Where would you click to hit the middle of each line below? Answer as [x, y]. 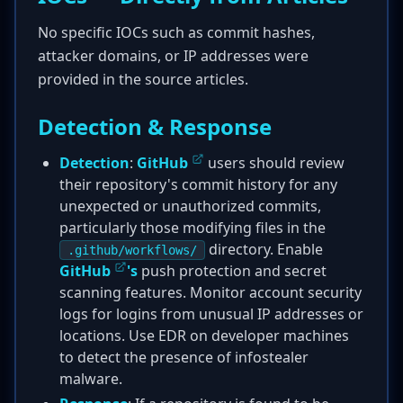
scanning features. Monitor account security [210, 292]
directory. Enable [264, 249]
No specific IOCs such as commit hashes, [176, 32]
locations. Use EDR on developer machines [204, 336]
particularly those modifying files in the [193, 228]
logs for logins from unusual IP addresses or [211, 314]
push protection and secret [232, 271]
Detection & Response [155, 126]
